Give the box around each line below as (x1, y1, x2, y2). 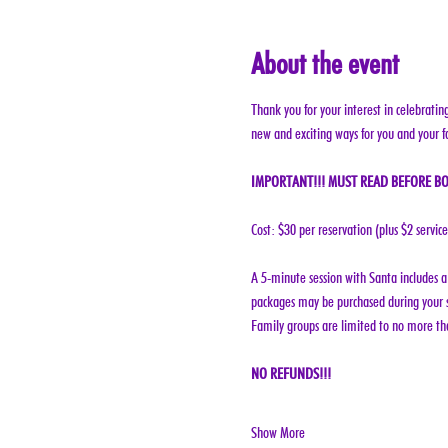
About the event (250, 44, 399, 81)
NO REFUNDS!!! (250, 363, 331, 383)
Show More (250, 422, 305, 442)
